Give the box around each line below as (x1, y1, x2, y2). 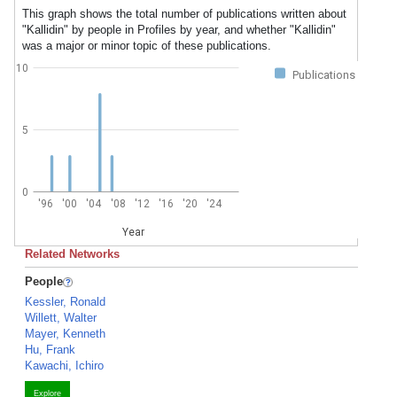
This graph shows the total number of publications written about (22, 7, 346, 20)
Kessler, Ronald (25, 295, 105, 308)
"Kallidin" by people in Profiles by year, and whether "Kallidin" (22, 23, 336, 36)
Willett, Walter (25, 311, 97, 324)
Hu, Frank (25, 343, 75, 356)
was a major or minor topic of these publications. (22, 39, 271, 52)
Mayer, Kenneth (25, 327, 105, 340)
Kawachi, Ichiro (25, 359, 104, 372)
